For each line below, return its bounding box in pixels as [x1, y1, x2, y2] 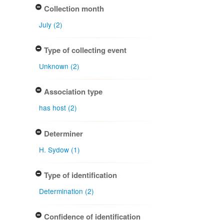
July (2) [39, 19, 63, 29]
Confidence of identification [42, 211, 140, 222]
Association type [42, 86, 102, 97]
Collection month [42, 2, 104, 14]
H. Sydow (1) [39, 144, 80, 154]
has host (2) [39, 102, 77, 113]
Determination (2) [39, 186, 94, 196]
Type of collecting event [42, 44, 126, 55]
